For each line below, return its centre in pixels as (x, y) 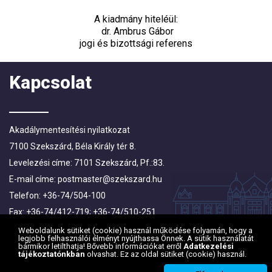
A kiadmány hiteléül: (136, 19)
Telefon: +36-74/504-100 (57, 195)
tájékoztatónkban (53, 254)
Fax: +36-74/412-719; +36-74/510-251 (83, 212)
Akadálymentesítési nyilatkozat (70, 130)
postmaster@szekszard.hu (110, 179)
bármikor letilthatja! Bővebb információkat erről (101, 246)
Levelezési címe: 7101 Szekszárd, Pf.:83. (87, 163)
